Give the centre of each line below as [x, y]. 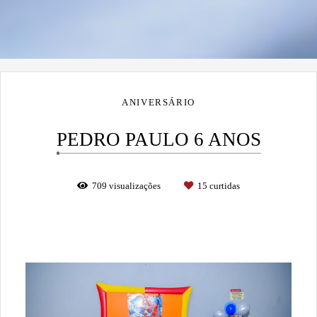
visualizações [135, 185]
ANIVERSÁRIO [158, 102]
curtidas [224, 185]
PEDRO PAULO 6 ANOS [158, 139]
